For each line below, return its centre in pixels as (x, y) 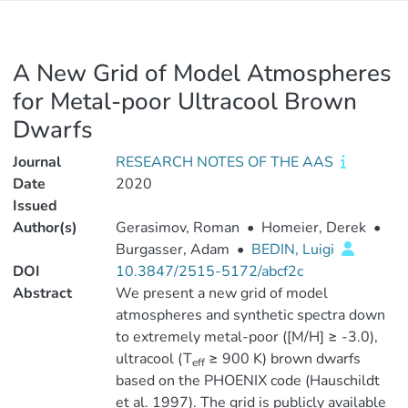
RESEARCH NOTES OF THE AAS (226, 162)
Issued (35, 206)
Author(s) (45, 228)
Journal (37, 162)
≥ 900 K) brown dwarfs (282, 359)
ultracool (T (153, 359)
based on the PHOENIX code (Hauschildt (247, 381)
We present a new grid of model (221, 293)
